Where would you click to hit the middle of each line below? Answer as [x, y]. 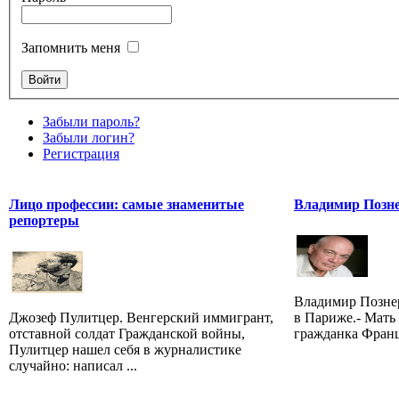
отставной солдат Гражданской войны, [127, 334]
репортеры [44, 221]
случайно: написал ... [73, 366]
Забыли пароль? [91, 122]
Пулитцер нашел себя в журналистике [125, 350]
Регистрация [81, 154]
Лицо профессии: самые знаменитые [126, 205]
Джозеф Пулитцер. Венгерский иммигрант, [141, 318]
